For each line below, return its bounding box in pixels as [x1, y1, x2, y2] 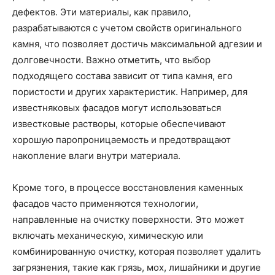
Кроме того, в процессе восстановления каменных [12, 182, 243, 193]
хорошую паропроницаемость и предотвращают [12, 134, 231, 145]
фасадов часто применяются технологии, [12, 198, 198, 209]
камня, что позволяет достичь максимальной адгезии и [12, 38, 262, 50]
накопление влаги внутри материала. [12, 150, 180, 161]
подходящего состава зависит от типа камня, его [12, 70, 233, 82]
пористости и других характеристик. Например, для [12, 86, 247, 98]
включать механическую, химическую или [12, 230, 203, 241]
